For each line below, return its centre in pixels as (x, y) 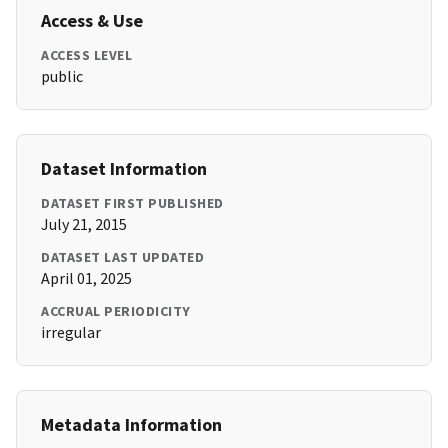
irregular (71, 332)
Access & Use (92, 21)
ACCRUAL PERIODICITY (116, 311)
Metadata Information (131, 425)
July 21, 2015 (84, 224)
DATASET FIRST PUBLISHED (132, 203)
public (62, 76)
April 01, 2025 (86, 278)
